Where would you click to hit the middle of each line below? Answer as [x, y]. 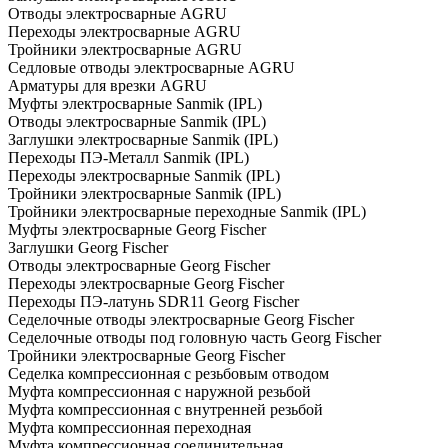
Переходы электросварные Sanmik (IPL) [144, 175]
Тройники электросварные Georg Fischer [146, 355]
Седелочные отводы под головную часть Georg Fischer [194, 337]
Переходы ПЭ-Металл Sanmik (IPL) [128, 157]
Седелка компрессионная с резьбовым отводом [168, 373]
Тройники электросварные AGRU [125, 49]
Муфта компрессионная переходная [129, 427]
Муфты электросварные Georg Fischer [137, 229]
